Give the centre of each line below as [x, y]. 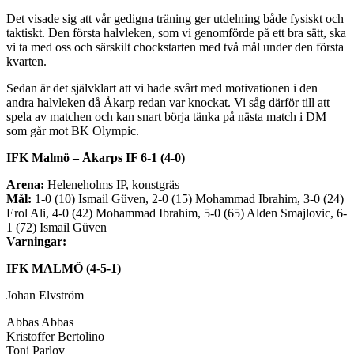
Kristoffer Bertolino [55, 336]
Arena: [25, 184]
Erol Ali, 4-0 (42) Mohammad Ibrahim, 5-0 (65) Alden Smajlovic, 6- [177, 213]
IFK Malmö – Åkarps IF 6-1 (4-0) [96, 157]
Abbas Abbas [40, 322]
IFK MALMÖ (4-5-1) [64, 268]
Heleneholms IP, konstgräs [112, 184]
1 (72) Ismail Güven [56, 227]
